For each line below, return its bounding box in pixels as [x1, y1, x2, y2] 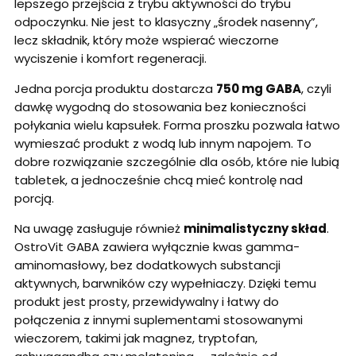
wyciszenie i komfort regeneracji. [14, 50, 207, 68]
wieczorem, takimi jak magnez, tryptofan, [14, 330, 257, 347]
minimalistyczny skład [184, 220, 327, 238]
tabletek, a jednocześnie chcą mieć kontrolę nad [14, 172, 303, 189]
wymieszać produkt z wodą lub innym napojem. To [14, 135, 311, 153]
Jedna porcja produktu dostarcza [14, 80, 216, 98]
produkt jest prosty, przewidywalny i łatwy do [14, 293, 279, 311]
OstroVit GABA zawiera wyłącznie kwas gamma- [14, 238, 300, 256]
